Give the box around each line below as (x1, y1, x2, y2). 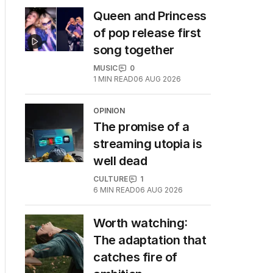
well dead (93, 154, 147, 168)
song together (93, 43, 174, 57)
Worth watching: (93, 216, 188, 230)
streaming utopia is (93, 136, 202, 151)
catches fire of (93, 250, 177, 264)
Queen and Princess (93, 9, 207, 23)
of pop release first (93, 26, 202, 40)
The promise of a (93, 119, 190, 134)
